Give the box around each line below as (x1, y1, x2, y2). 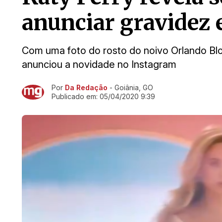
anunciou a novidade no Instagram (22, 58, 176, 70)
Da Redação (65, 83, 108, 92)
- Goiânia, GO (108, 83, 153, 92)
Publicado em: (52, 92, 100, 101)
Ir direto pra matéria (21, 84, 90, 94)
